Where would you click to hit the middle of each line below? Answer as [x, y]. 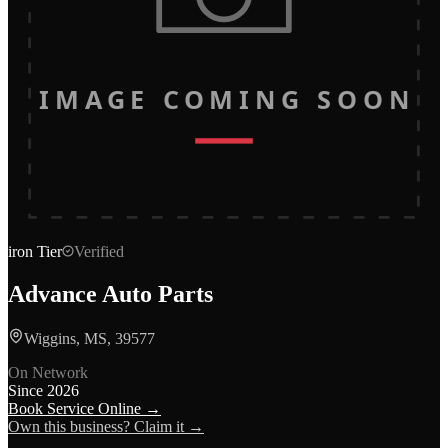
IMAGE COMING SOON [224, 99]
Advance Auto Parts [110, 293]
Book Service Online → [84, 408]
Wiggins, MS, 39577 [89, 338]
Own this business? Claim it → [106, 426]
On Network [48, 372]
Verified [99, 251]
